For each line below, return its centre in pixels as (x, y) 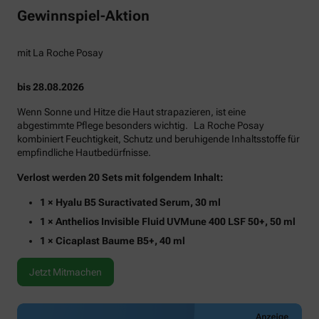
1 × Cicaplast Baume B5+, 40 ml (113, 240)
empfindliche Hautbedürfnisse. (84, 152)
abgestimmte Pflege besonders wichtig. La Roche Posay (140, 125)
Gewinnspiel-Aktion (83, 16)
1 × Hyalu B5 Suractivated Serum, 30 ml (130, 202)
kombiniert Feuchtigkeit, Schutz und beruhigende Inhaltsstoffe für (158, 138)
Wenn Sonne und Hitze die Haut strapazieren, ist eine (131, 111)
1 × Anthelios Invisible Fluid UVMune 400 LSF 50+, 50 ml (168, 221)
